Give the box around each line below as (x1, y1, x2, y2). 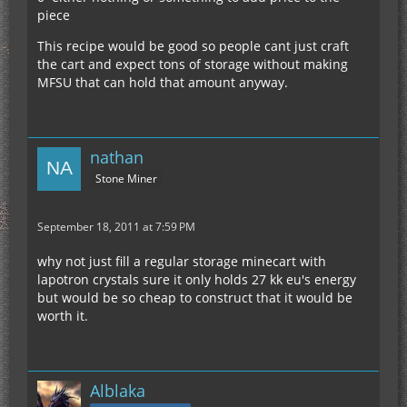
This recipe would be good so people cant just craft (37, 37, 349, 55)
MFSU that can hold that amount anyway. (37, 74, 288, 91)
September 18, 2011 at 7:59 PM (37, 219, 195, 234)
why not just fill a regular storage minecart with (37, 253, 326, 270)
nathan (90, 146, 144, 168)
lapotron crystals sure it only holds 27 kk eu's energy (37, 271, 356, 288)
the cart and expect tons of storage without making (37, 55, 348, 73)
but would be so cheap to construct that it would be (37, 289, 352, 306)
